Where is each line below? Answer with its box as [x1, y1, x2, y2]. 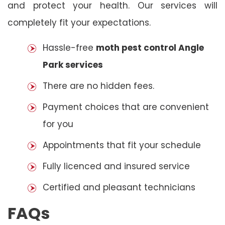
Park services [43, 58, 103, 71]
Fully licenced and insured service [43, 160, 190, 172]
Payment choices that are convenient [43, 100, 209, 113]
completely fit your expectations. [8, 16, 151, 29]
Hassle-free [43, 41, 96, 54]
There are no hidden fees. [43, 79, 154, 92]
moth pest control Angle [96, 41, 204, 54]
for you [43, 118, 73, 130]
